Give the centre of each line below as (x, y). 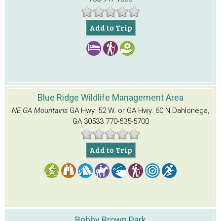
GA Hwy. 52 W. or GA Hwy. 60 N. (121, 110)
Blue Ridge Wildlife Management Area (110, 97)
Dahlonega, (191, 110)
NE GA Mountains (41, 110)
